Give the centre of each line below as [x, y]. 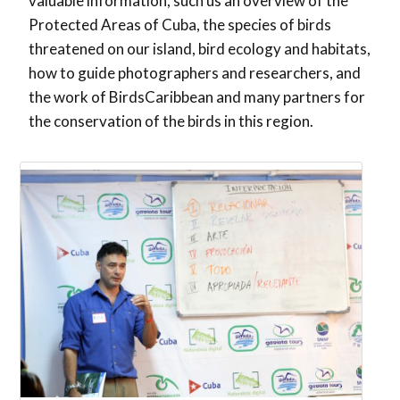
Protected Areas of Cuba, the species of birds [180, 24]
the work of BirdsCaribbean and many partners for [197, 96]
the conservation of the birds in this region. [171, 121]
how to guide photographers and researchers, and [195, 72]
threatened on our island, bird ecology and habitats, [200, 48]
